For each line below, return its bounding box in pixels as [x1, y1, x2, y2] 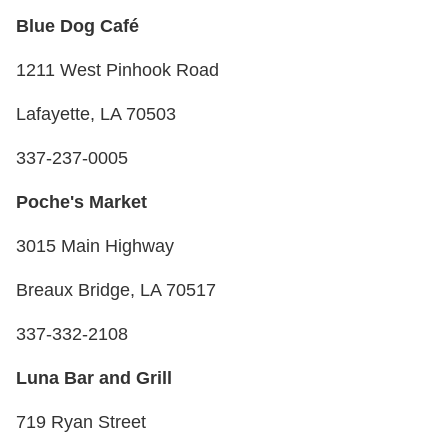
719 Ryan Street [16, 411, 146, 432]
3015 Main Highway [16, 235, 174, 256]
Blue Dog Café [16, 15, 139, 36]
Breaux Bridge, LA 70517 [16, 279, 216, 300]
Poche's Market [16, 191, 147, 212]
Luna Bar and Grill [16, 367, 172, 388]
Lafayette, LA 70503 [16, 103, 176, 124]
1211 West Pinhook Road [16, 59, 219, 80]
